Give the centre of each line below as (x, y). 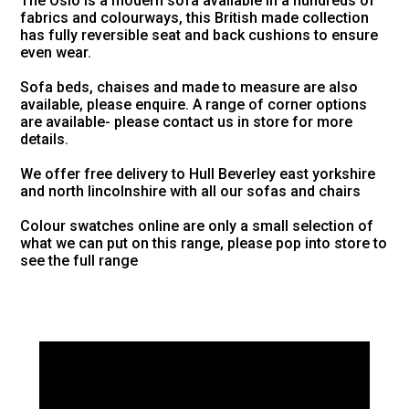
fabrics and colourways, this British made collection (195, 18)
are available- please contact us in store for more (187, 122)
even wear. (56, 53)
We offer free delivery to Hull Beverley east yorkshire (198, 174)
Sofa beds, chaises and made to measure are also (189, 88)
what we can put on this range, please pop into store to (204, 244)
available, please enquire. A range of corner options (194, 105)
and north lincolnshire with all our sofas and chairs (191, 192)
